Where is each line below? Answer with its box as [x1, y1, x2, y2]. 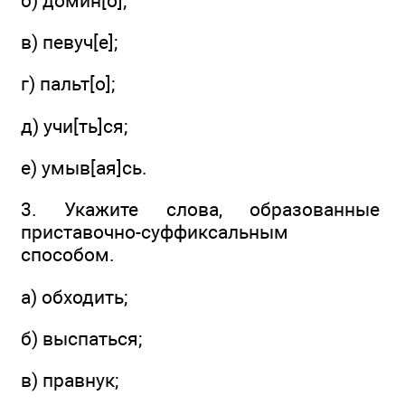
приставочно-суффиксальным [21, 221, 288, 244]
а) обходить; [21, 285, 127, 308]
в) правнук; [21, 369, 118, 392]
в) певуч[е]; [21, 30, 118, 53]
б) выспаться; [21, 326, 142, 350]
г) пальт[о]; [21, 72, 115, 96]
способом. [21, 243, 115, 267]
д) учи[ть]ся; [21, 114, 127, 137]
